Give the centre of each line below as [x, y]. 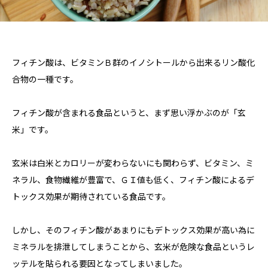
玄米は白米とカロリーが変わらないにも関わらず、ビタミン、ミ [133, 163]
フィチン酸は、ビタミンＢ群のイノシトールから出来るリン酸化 [133, 63]
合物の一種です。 [45, 80]
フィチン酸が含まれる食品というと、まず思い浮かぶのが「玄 [129, 113]
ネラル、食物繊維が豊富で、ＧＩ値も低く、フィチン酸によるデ [133, 180]
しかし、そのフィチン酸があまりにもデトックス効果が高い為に [133, 230]
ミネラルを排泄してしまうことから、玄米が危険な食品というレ [133, 247]
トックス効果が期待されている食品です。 [91, 197]
